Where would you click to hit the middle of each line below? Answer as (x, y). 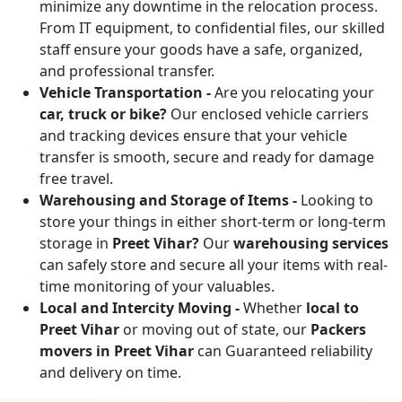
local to (332, 307)
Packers (336, 329)
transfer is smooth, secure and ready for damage (207, 157)
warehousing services (311, 243)
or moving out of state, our (215, 329)
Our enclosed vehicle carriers (268, 114)
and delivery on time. (110, 372)
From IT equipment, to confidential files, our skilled (212, 27)
